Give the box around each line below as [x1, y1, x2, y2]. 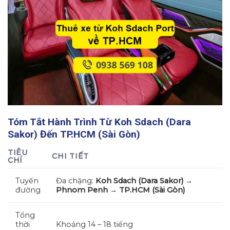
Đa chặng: [56, 176, 95, 186]
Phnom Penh [56, 185, 108, 195]
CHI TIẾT [52, 151, 89, 161]
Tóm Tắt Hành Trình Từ [8, 116, 114, 128]
